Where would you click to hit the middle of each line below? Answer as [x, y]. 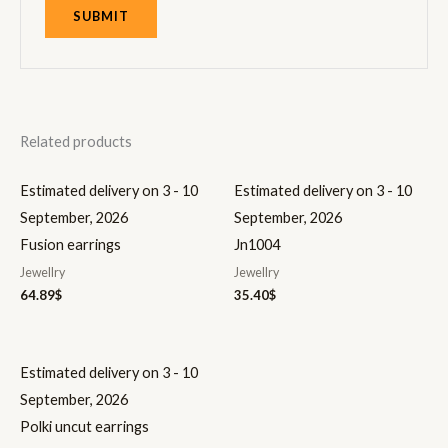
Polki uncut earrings [84, 426]
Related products [76, 141]
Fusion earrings [70, 244]
